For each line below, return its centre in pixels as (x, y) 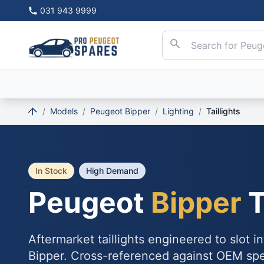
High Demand (112, 171)
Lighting (178, 111)
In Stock (51, 171)
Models (64, 111)
